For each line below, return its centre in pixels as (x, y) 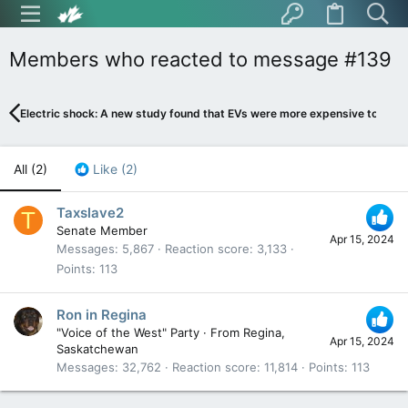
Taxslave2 (90, 213)
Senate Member (102, 231)
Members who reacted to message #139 (200, 59)
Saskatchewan (97, 348)
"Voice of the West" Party (128, 332)
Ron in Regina (102, 314)
